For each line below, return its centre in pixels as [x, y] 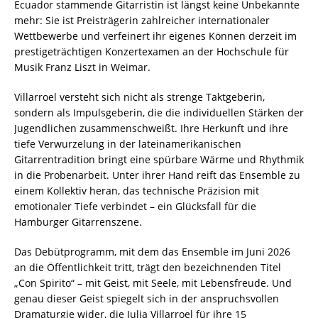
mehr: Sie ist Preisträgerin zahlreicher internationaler [142, 20]
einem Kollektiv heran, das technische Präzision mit [137, 190]
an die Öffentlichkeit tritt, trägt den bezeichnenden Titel [148, 267]
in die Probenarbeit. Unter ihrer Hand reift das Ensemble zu [157, 175]
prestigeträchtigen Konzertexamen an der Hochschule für [152, 51]
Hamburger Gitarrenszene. [78, 221]
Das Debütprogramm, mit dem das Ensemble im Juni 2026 [152, 251]
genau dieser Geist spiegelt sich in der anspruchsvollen [147, 298]
